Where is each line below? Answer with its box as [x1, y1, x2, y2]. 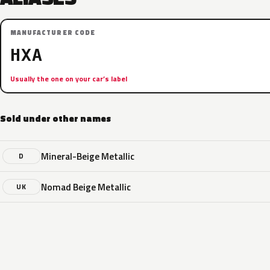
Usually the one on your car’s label [10, 73, 127, 84]
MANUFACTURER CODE [10, 28, 95, 37]
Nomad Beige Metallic [41, 179, 131, 194]
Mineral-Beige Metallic [41, 148, 134, 163]
